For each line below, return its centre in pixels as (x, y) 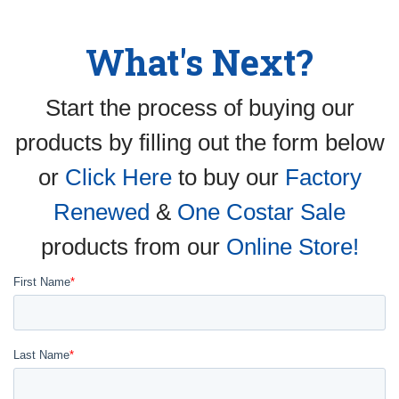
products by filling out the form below (199, 142)
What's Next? (199, 61)
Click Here (118, 177)
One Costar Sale (261, 212)
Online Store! (292, 246)
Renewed (102, 212)
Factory (323, 177)
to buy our (228, 177)
